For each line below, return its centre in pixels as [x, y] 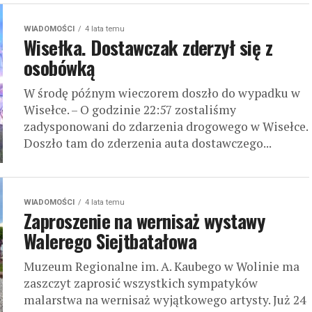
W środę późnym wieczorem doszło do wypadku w [162, 93]
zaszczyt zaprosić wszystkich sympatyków [141, 283]
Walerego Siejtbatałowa [110, 241]
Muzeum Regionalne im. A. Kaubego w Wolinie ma [162, 266]
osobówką [60, 68]
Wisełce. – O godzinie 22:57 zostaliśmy [130, 110]
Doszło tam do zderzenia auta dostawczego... [148, 143]
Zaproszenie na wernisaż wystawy [145, 221]
